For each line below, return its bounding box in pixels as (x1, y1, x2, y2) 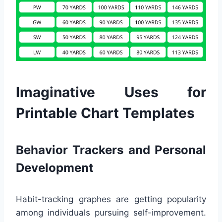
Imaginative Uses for (16, 83, 206, 101)
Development (16, 160, 93, 175)
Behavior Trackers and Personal (16, 142, 206, 157)
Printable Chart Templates (16, 104, 195, 121)
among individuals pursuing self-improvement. (16, 207, 206, 218)
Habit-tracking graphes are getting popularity (16, 194, 206, 204)
